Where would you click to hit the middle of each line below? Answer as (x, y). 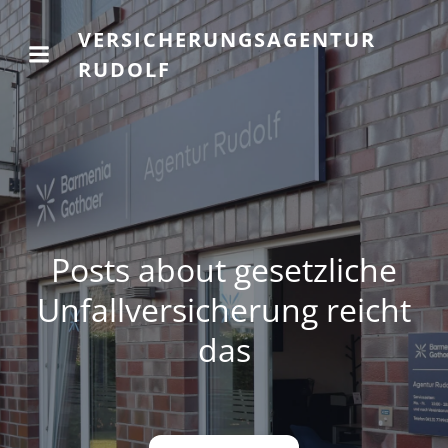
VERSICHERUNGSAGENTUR (227, 39)
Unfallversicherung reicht (224, 309)
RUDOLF (125, 69)
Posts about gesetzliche (224, 269)
